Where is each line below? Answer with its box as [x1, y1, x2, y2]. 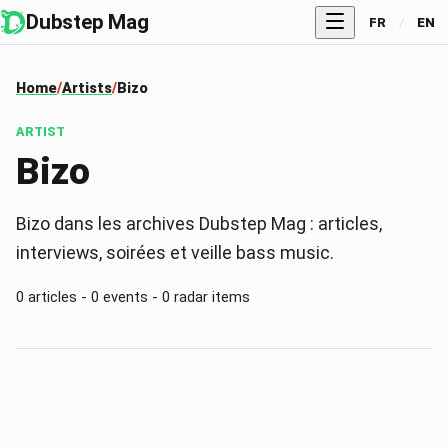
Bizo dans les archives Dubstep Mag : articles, [16, 212, 382, 234]
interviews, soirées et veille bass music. [16, 241, 334, 263]
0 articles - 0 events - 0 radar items [16, 287, 250, 306]
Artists [62, 80, 112, 97]
